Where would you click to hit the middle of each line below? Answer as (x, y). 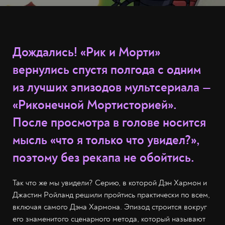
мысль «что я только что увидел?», (106, 140)
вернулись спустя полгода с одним (107, 70)
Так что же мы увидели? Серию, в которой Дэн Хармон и (110, 183)
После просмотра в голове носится (109, 123)
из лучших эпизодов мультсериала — (112, 88)
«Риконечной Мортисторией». (95, 105)
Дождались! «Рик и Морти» (86, 52)
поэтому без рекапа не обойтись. (103, 158)
